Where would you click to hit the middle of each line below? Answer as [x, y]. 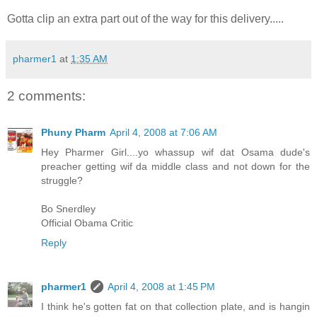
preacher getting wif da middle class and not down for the [175, 167]
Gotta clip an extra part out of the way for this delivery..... [145, 18]
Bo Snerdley [68, 209]
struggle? [62, 181]
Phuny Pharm [73, 133]
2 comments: [46, 96]
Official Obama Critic [87, 223]
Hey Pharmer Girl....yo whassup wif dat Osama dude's [175, 152]
